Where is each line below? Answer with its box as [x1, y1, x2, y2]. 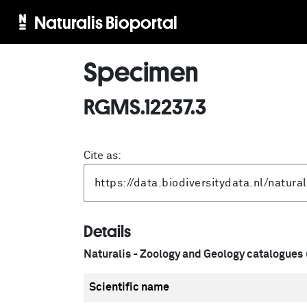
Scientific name [89, 282, 169, 293]
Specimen [84, 56, 199, 86]
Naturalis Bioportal [34, 12, 177, 32]
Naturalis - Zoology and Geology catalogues [84, 249, 303, 260]
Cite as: [84, 150, 121, 161]
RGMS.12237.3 [84, 94, 206, 119]
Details [84, 222, 131, 240]
